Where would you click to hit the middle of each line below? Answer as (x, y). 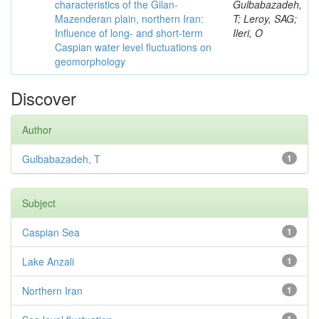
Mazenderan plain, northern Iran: (129, 19)
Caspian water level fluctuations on (133, 47)
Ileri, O (248, 33)
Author (37, 130)
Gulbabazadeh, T (61, 159)
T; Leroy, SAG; (265, 19)
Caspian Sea (51, 232)
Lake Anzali (48, 261)
